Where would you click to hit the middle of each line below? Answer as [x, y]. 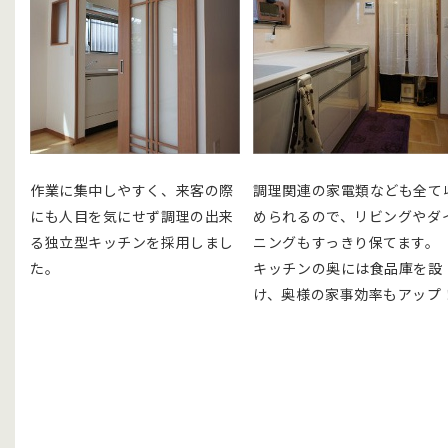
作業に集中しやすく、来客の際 [132, 189]
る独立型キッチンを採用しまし [132, 241]
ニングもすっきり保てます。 [346, 241]
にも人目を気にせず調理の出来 [132, 215]
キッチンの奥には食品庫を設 [348, 267]
